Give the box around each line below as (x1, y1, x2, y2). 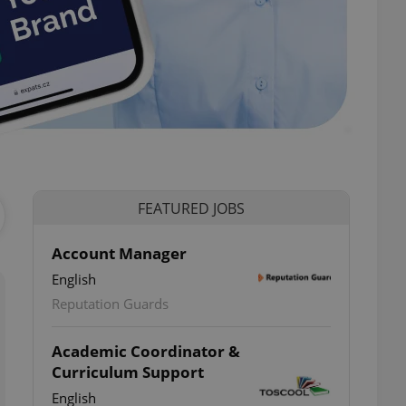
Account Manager (52, 243, 187, 264)
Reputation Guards (52, 295, 169, 313)
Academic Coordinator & (52, 341, 240, 362)
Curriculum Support (52, 362, 204, 382)
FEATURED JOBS (138, 198, 245, 218)
